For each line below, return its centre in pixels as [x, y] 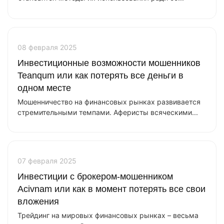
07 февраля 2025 [47, 161]
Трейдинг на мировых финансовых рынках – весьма [108, 215]
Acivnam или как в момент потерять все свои [111, 189]
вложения [38, 201]
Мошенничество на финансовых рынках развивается [109, 102]
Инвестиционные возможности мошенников [109, 63]
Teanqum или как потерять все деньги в [100, 75]
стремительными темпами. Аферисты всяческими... [108, 112]
